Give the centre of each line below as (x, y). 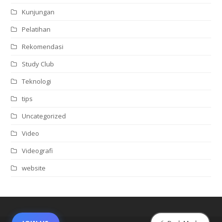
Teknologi (37, 81)
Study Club (38, 64)
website (34, 168)
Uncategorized (44, 116)
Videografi (38, 150)
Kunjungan (38, 12)
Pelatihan (36, 29)
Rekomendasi (43, 46)
